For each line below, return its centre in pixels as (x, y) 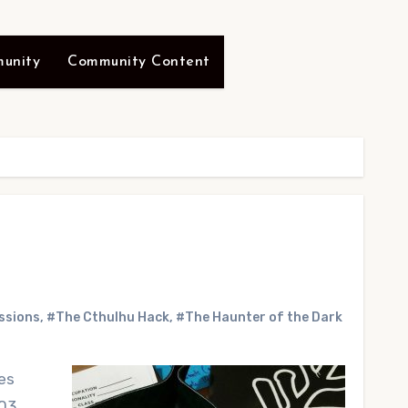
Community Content (139, 62)
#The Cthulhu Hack (108, 317)
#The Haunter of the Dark (259, 317)
